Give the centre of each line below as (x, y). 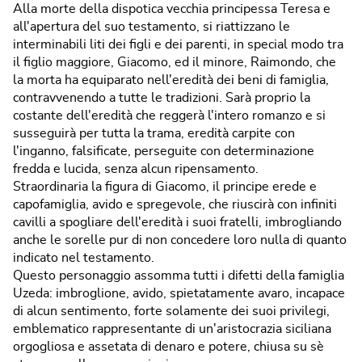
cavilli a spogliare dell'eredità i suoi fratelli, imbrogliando (177, 222)
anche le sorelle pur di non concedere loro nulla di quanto (180, 240)
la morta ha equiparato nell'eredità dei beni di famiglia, (171, 80)
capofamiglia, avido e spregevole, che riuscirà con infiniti (175, 204)
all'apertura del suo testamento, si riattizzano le (152, 26)
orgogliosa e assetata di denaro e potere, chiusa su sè (168, 346)
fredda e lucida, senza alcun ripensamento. (136, 168)
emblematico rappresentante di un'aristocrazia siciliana (172, 328)
